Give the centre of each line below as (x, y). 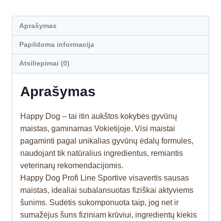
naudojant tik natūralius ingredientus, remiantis (102, 153)
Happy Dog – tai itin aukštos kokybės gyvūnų (99, 116)
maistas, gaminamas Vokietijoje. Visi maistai (98, 128)
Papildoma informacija (57, 44)
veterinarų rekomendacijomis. (72, 165)
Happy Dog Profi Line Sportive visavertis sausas (105, 178)
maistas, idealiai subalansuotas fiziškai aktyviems (107, 190)
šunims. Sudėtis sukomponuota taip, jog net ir (99, 202)
